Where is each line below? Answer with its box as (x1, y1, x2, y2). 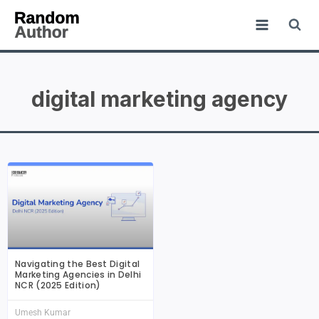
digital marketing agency (31, 86, 288, 112)
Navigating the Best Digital (15, 258, 140, 271)
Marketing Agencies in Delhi (15, 268, 142, 281)
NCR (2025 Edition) (15, 279, 101, 292)
